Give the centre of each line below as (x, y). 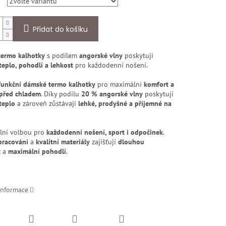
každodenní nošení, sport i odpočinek (104, 132)
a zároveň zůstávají (46, 104)
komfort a (159, 84)
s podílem (62, 56)
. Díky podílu (61, 94)
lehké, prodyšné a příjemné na (125, 104)
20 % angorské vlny (112, 94)
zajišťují (104, 142)
